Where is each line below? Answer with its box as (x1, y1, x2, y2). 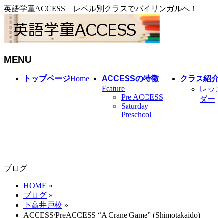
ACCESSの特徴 (102, 74, 159, 83)
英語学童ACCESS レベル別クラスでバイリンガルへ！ (4, 4, 198, 13)
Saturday (121, 102, 148, 110)
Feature (102, 84, 125, 93)
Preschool (121, 110, 151, 119)
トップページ (23, 74, 70, 83)
